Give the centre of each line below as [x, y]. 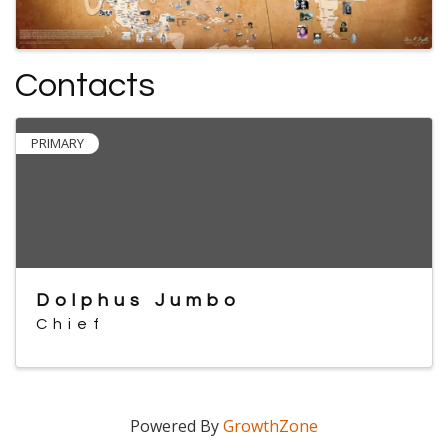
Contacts [85, 85]
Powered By [176, 425]
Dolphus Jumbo [138, 300]
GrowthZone [270, 425]
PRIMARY [57, 142]
